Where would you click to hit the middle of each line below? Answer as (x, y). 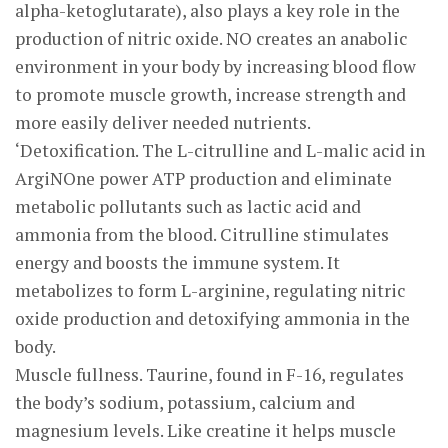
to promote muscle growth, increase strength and (210, 94)
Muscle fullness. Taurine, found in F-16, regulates (209, 374)
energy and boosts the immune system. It (177, 262)
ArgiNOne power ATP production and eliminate (203, 178)
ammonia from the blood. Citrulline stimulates (202, 234)
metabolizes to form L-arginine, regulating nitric (210, 290)
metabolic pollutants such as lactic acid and (188, 206)
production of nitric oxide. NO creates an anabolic (211, 38)
